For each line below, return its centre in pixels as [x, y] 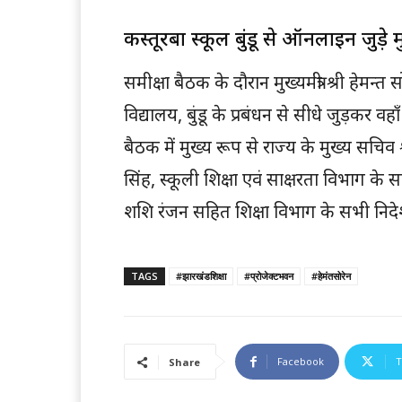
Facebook [301, 362]
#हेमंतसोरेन [331, 276]
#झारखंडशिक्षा [201, 276]
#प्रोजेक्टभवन [269, 276]
